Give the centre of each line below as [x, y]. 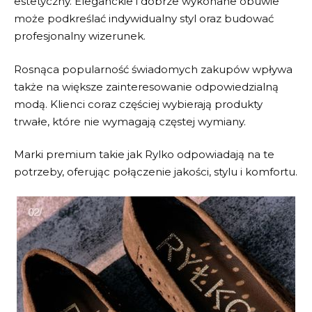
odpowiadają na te [226, 154]
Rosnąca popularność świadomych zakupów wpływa [153, 69]
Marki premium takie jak [79, 154]
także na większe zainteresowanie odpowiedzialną [146, 86]
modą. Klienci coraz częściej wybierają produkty [138, 104]
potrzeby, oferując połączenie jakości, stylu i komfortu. [156, 172]
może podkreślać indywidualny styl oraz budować [144, 18]
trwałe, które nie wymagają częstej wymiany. [130, 121]
